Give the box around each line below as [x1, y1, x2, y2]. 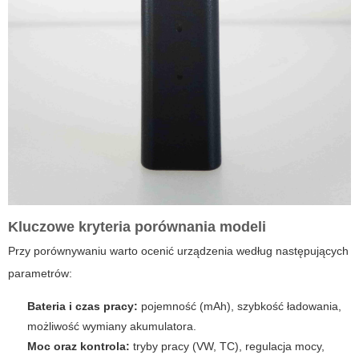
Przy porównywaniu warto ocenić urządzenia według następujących [8, 244, 349, 257]
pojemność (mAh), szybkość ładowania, [138, 299, 341, 313]
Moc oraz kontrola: [27, 339, 130, 353]
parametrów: [8, 266, 72, 280]
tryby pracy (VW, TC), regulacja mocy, [130, 339, 325, 353]
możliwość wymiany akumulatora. [27, 319, 196, 333]
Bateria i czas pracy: [27, 299, 138, 313]
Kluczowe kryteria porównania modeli [8, 218, 266, 235]
